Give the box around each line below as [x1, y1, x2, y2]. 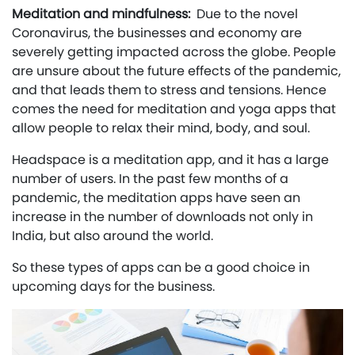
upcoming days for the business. [12, 277, 215, 296]
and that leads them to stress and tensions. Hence [12, 80, 326, 99]
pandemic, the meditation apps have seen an [12, 188, 300, 207]
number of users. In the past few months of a [12, 169, 288, 188]
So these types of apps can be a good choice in [12, 258, 310, 277]
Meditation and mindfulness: [12, 4, 197, 23]
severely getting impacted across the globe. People [12, 42, 336, 61]
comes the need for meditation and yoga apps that [12, 99, 336, 118]
